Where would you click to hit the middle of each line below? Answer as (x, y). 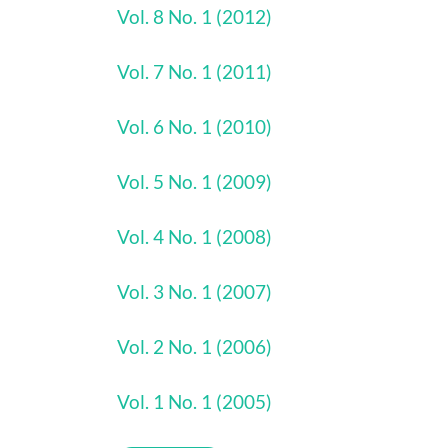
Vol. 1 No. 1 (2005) (194, 401)
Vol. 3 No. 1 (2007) (194, 291)
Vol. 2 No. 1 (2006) (194, 346)
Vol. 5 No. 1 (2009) (194, 181)
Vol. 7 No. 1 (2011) (194, 71)
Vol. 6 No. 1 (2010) (194, 126)
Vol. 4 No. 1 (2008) (194, 236)
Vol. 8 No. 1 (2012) (194, 16)
